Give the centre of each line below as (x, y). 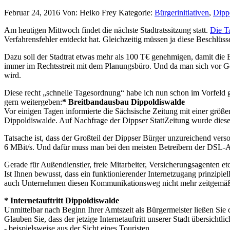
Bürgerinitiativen (182, 12)
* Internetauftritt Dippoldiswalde (62, 200)
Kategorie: (137, 12)
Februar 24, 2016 (32, 12)
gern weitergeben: (33, 102)
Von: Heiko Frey (90, 12)
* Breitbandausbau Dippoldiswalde (123, 102)
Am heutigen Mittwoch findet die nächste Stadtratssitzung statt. (107, 30)
